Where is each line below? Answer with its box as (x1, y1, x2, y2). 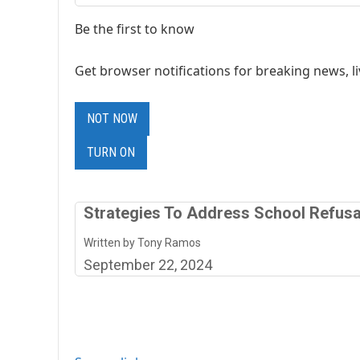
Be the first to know (75, 19, 194, 38)
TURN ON (87, 144, 135, 160)
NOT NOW (87, 110, 137, 126)
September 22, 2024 (84, 256, 212, 273)
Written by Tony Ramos (84, 235, 201, 249)
